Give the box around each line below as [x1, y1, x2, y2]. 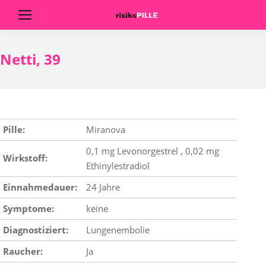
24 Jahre [86, 181, 120, 193]
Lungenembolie [86, 224, 150, 236]
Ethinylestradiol [86, 160, 150, 172]
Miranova [86, 123, 125, 135]
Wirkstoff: [3, 152, 47, 164]
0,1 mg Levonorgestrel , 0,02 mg [86, 145, 219, 157]
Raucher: [3, 245, 43, 257]
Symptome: [3, 202, 54, 214]
